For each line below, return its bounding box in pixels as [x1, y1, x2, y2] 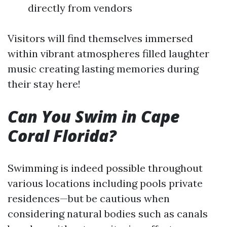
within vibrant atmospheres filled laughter [8, 47, 209, 60]
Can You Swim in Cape [8, 105, 180, 127]
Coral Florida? [8, 125, 117, 146]
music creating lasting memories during [8, 62, 199, 75]
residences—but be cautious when [8, 192, 170, 205]
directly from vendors [28, 2, 132, 14]
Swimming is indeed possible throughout [8, 162, 203, 174]
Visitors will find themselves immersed [8, 32, 193, 45]
